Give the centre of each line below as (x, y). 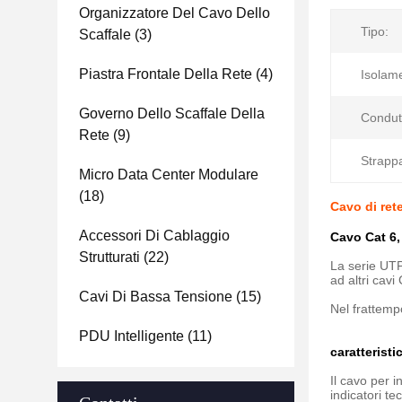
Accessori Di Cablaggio (154, 236)
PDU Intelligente (131, 336)
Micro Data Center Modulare (169, 175)
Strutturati (109, 257)
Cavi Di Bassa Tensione (156, 297)
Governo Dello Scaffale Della (172, 114)
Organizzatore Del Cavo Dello (175, 13)
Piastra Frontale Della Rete (166, 74)
